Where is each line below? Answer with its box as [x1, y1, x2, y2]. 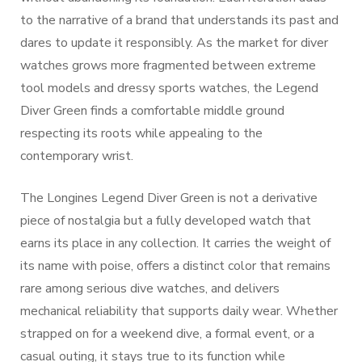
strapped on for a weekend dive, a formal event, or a [20, 324, 314, 343]
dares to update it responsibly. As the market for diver [20, 33, 328, 52]
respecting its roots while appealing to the [20, 124, 263, 142]
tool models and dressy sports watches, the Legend [20, 78, 318, 97]
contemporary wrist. [20, 146, 133, 165]
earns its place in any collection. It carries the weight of [20, 234, 330, 252]
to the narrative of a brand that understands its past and [20, 11, 339, 29]
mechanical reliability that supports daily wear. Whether [20, 301, 338, 320]
